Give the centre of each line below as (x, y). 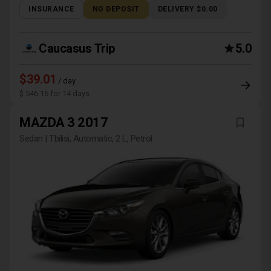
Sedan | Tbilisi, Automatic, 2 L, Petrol (86, 139)
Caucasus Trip (77, 48)
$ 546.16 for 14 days (54, 93)
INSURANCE (51, 9)
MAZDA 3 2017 (64, 122)
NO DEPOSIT (116, 9)
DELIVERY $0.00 (188, 9)
